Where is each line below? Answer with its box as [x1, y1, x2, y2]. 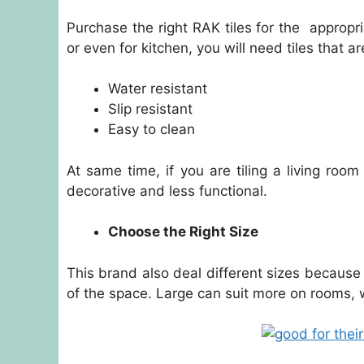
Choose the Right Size [108, 223, 258, 240]
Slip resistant [108, 101, 193, 118]
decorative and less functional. [67, 182, 267, 199]
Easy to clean [108, 121, 195, 138]
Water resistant [108, 80, 207, 97]
